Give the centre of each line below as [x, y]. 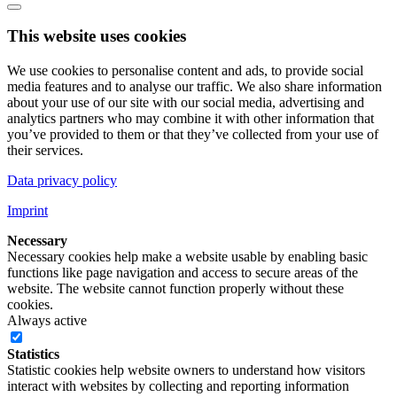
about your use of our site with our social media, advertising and [186, 103]
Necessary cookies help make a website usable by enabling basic [187, 257]
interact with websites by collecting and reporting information [178, 386]
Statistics [33, 354]
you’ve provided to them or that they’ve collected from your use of [193, 135]
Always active [47, 321]
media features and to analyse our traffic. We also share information [195, 87]
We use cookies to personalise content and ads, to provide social [185, 71]
